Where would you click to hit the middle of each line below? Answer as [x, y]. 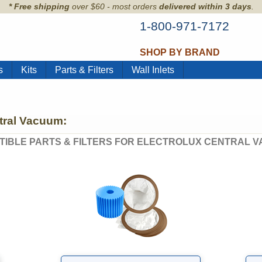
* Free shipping [39, 6]
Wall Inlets [153, 70]
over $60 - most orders [114, 6]
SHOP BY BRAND [180, 52]
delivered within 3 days [205, 6]
